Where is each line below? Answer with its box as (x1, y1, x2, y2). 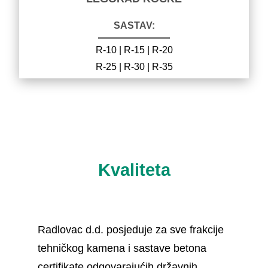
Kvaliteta (98, 160, 170, 179)
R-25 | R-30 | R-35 (95, 61, 173, 72)
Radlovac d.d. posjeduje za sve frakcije (37, 223, 224, 236)
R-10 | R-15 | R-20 (95, 44, 173, 55)
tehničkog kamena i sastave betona (37, 242, 206, 254)
